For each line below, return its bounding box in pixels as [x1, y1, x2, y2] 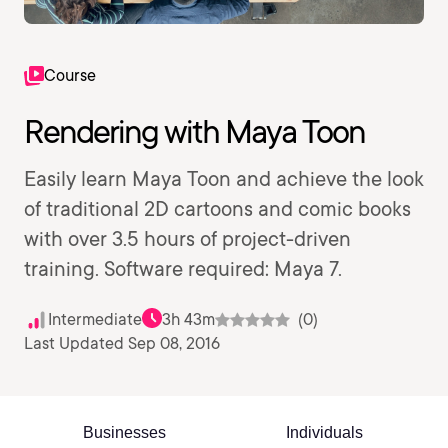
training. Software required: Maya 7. [24, 257, 342, 281]
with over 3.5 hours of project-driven [24, 227, 351, 251]
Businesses [82, 424, 166, 441]
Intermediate [48, 310, 142, 329]
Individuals [285, 424, 363, 441]
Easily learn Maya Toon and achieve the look [24, 167, 424, 191]
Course [44, 66, 96, 85]
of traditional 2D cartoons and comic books [24, 197, 411, 221]
